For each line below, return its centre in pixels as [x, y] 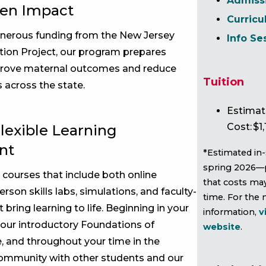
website [222, 227]
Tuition [224, 82]
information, [231, 212]
